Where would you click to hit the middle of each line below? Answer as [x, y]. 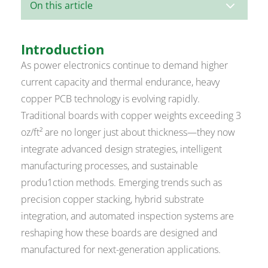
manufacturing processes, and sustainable [110, 166]
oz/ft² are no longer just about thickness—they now [128, 133]
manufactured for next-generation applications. [121, 250]
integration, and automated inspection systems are [128, 216]
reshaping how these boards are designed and [120, 233]
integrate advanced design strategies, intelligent [122, 149]
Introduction [63, 49]
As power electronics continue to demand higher [125, 66]
